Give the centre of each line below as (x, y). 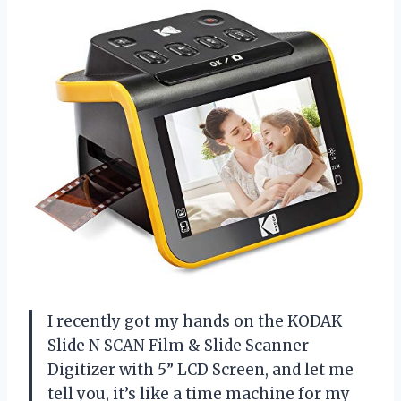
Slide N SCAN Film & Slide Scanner (178, 345)
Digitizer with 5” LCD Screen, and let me (200, 369)
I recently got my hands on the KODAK (195, 321)
